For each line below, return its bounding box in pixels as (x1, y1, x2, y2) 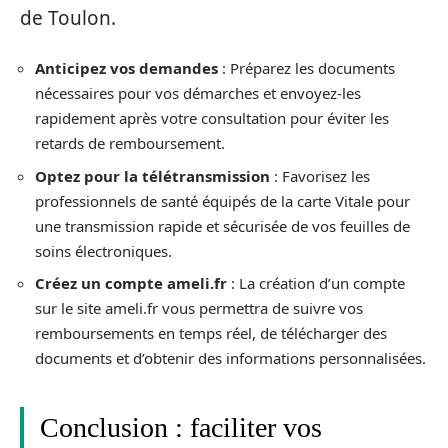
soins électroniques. (35, 240, 172, 261)
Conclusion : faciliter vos (40, 412, 322, 444)
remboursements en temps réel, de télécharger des (35, 323, 387, 344)
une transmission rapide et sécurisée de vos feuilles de (35, 215, 410, 236)
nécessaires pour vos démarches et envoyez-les (35, 83, 361, 104)
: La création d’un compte (227, 273, 405, 294)
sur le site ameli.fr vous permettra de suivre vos (35, 298, 363, 319)
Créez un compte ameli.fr (35, 273, 227, 294)
